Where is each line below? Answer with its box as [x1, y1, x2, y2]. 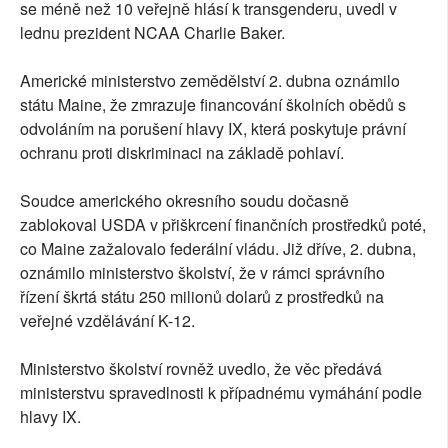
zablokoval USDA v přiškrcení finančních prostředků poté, [20, 213, 426, 237]
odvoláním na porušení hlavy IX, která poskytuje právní [20, 117, 406, 141]
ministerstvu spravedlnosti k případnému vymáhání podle [20, 381, 422, 405]
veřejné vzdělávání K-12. [20, 309, 195, 333]
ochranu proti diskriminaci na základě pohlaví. [20, 141, 344, 165]
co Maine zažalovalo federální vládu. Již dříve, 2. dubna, [20, 237, 416, 261]
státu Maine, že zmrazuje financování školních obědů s [20, 93, 406, 117]
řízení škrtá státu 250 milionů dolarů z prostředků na [20, 285, 384, 309]
